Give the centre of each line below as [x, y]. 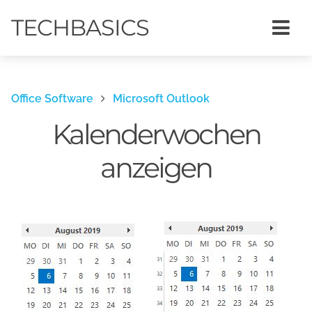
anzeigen [156, 167]
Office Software [52, 99]
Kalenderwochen [156, 134]
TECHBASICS [80, 28]
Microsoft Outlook [161, 99]
